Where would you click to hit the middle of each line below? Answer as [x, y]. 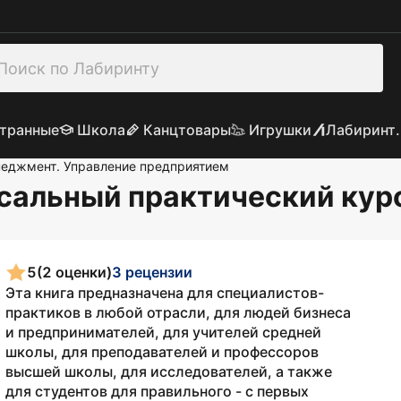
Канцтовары [187, 130]
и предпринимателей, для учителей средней [163, 332]
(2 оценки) [74, 272]
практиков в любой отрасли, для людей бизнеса [178, 312]
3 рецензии [152, 272]
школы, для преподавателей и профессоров [162, 352]
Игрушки [280, 130]
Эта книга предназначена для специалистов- [165, 293]
